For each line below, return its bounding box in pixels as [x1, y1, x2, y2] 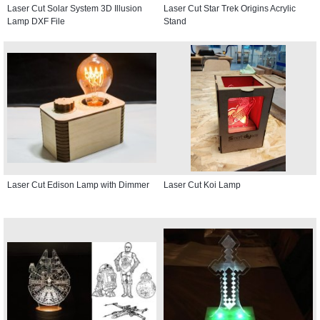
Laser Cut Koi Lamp [164, 179, 241, 190]
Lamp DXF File [7, 16, 65, 26]
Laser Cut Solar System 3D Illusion [7, 3, 142, 14]
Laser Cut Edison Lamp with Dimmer [7, 179, 149, 190]
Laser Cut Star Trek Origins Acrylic [164, 3, 296, 14]
